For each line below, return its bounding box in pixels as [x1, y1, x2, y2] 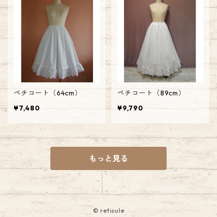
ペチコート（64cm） [14, 88, 82, 97]
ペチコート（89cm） [117, 88, 186, 97]
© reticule [93, 206, 124, 214]
